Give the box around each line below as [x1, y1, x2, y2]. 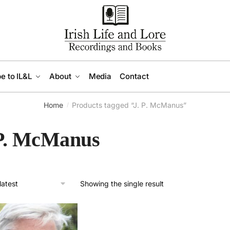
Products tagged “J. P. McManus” [71, 101, 186, 109]
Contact [120, 71, 149, 81]
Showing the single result [80, 179, 164, 188]
